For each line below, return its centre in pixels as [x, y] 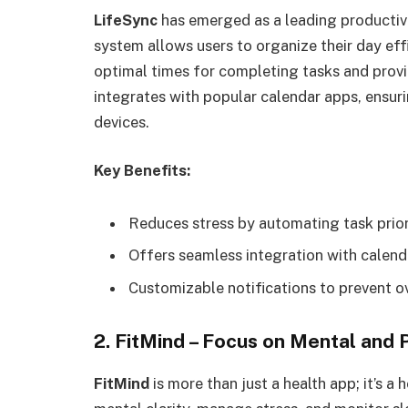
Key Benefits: [142, 171]
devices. [122, 122]
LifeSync [126, 20]
